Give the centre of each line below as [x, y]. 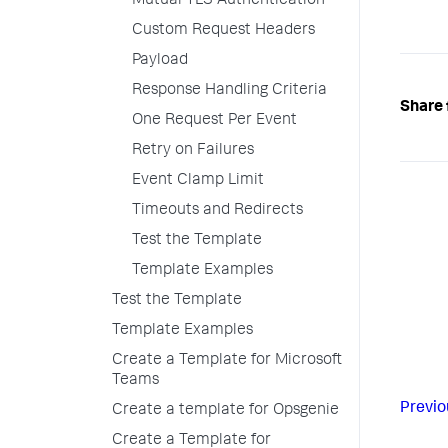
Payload [160, 61]
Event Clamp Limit [198, 181]
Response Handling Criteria [229, 91]
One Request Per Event [214, 121]
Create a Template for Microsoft [227, 361]
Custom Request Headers [223, 31]
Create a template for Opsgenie [225, 411]
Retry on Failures [193, 151]
